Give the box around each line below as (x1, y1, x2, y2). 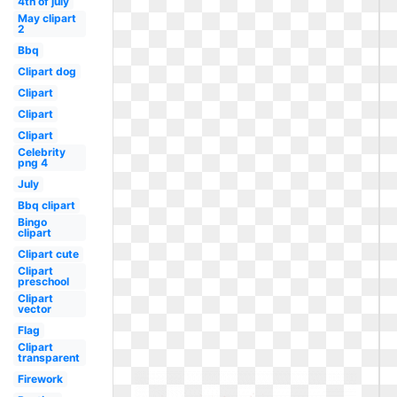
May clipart (17, 12, 76, 25)
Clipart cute (17, 247, 79, 261)
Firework (17, 372, 63, 385)
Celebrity (17, 145, 66, 159)
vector (17, 302, 51, 315)
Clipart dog (17, 65, 76, 78)
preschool (17, 275, 69, 288)
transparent (17, 351, 80, 364)
